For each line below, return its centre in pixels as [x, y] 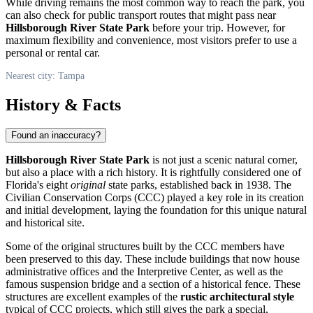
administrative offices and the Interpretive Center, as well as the [144, 272]
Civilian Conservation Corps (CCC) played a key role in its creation [155, 198]
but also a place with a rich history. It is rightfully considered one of [153, 173]
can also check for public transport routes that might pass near [141, 15]
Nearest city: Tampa [45, 75]
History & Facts [63, 104]
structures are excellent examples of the [93, 297]
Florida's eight [38, 185]
